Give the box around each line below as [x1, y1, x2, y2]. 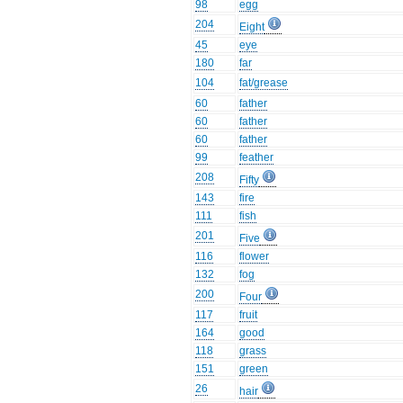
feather [239, 151, 274, 165]
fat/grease [239, 76, 289, 90]
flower [239, 250, 270, 264]
